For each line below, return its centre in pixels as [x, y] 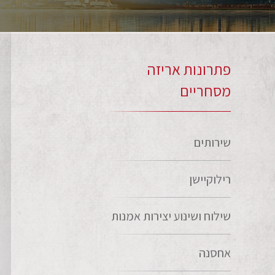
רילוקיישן [210, 179]
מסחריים [205, 91]
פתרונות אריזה [189, 69]
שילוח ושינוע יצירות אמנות [171, 216]
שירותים [212, 142]
